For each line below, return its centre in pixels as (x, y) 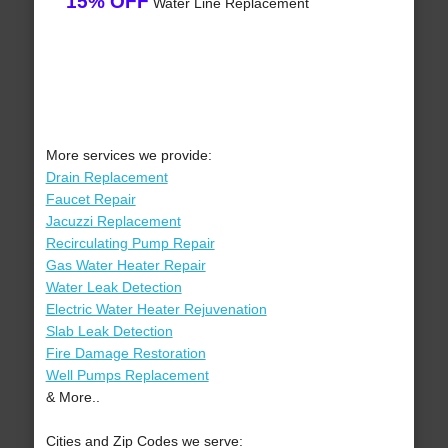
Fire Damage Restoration (125, 353)
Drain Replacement (106, 177)
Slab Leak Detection (109, 331)
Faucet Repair (90, 199)
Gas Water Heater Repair (125, 265)
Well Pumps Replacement (127, 375)
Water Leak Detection (113, 287)
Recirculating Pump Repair (130, 243)
